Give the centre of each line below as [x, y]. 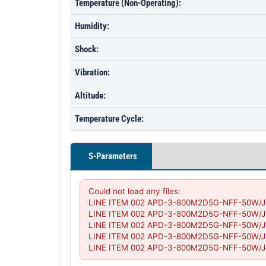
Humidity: [92, 26]
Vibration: [92, 72]
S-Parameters [113, 156]
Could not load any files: [134, 191]
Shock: [87, 49]
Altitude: [90, 96]
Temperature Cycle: [109, 119]
